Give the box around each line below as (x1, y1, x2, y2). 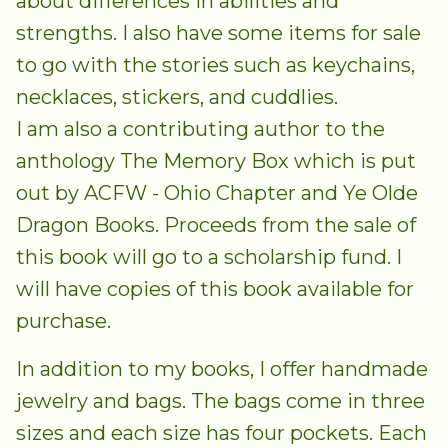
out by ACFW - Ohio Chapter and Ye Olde (16, 181, 418, 206)
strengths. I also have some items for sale (16, 21, 421, 46)
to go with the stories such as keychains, (16, 53, 415, 78)
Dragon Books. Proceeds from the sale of (16, 213, 416, 238)
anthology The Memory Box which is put (16, 149, 416, 174)
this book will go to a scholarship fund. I (16, 245, 402, 270)
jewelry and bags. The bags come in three (16, 389, 425, 414)
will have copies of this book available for (16, 277, 414, 302)
